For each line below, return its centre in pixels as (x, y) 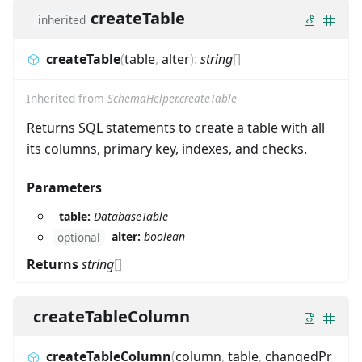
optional (79, 238)
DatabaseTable (131, 216)
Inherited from (67, 98)
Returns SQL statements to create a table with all (176, 127)
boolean (164, 237)
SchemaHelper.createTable (172, 98)
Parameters (64, 187)
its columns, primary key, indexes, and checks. (167, 148)
